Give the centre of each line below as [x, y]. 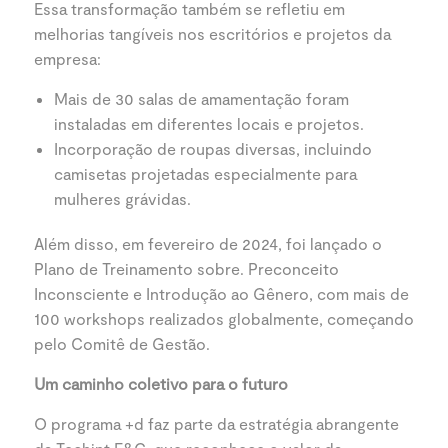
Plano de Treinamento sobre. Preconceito [186, 268]
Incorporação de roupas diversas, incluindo [213, 148]
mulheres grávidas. [122, 198]
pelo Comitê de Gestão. [122, 343]
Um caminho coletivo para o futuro [161, 383]
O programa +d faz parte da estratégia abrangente [216, 423]
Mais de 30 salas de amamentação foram [201, 98]
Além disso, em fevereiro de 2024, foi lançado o [208, 243]
